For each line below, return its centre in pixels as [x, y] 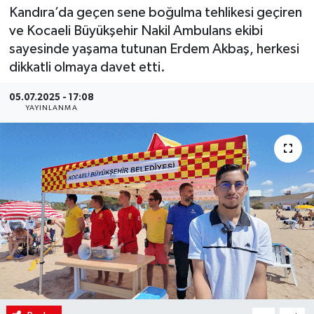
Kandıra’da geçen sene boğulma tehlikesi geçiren [155, 13]
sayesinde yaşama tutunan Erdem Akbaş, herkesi [154, 49]
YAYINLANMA [51, 108]
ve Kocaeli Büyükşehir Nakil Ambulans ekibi [136, 31]
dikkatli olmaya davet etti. [87, 68]
